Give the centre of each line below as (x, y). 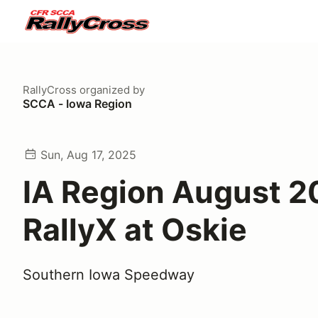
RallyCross (50, 90)
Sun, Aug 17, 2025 (88, 155)
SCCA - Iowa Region (77, 104)
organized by (111, 90)
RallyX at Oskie (135, 229)
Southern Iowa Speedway (109, 275)
